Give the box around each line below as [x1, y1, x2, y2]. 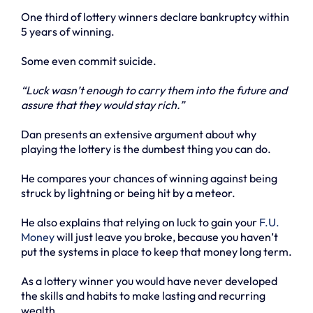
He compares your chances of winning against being [21, 171, 277, 186]
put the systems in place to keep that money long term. [21, 245, 292, 259]
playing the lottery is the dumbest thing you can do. [21, 142, 271, 156]
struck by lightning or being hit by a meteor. [21, 186, 235, 201]
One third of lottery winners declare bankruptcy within [21, 10, 289, 24]
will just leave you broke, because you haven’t [54, 230, 278, 245]
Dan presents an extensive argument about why [21, 127, 256, 142]
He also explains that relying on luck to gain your [21, 215, 257, 230]
